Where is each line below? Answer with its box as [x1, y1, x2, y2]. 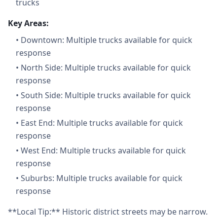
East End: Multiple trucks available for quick [21, 117, 183, 128]
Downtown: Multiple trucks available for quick [21, 35, 192, 45]
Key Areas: [8, 18, 49, 29]
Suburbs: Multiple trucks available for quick [21, 173, 183, 184]
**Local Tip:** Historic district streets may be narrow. [8, 206, 208, 217]
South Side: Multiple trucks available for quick [21, 90, 191, 101]
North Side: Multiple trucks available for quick [21, 62, 191, 73]
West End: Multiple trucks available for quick [21, 145, 186, 156]
